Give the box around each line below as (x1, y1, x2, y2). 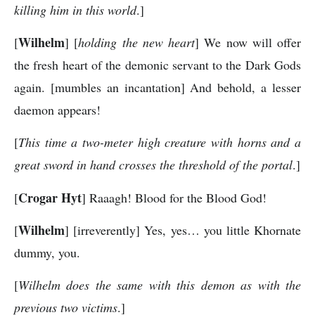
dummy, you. (14, 244, 80, 262)
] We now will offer (195, 33, 301, 51)
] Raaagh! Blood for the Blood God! (82, 188, 266, 206)
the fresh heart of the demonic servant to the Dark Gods (14, 56, 301, 73)
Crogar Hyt (18, 188, 82, 207)
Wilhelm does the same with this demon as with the (18, 276, 301, 294)
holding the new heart (78, 33, 195, 51)
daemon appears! (14, 101, 101, 118)
